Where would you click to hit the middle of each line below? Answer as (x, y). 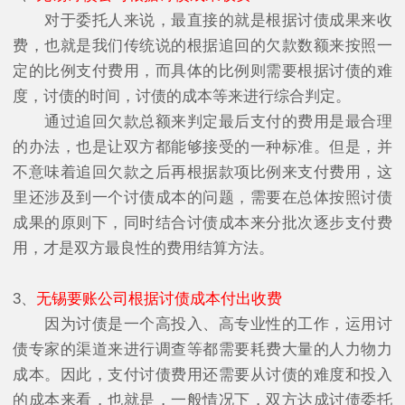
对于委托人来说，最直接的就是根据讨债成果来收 (202, 20)
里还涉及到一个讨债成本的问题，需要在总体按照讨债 (202, 197)
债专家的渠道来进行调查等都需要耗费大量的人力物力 (202, 349)
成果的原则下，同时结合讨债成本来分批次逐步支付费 (202, 222)
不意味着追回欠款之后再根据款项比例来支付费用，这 (202, 172)
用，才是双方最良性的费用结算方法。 (143, 248)
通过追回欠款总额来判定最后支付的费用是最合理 (202, 121)
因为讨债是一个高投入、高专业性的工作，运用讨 (202, 324)
